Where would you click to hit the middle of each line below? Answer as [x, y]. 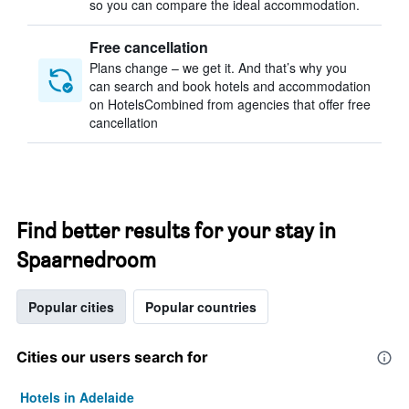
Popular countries [201, 307]
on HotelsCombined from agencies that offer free [230, 104]
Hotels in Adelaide [77, 397]
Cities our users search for [112, 357]
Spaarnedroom [86, 260]
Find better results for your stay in [176, 231]
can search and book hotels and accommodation [230, 86]
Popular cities [71, 307]
